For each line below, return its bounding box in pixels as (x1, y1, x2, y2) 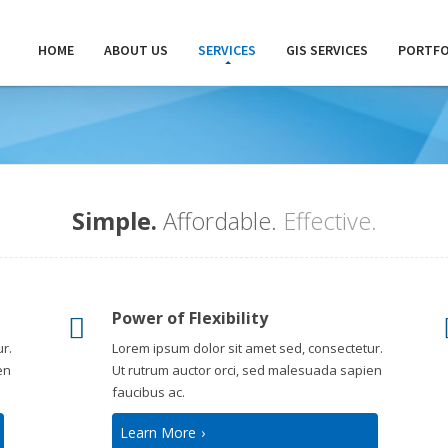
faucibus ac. (112, 383, 186, 401)
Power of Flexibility (112, 307, 269, 329)
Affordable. (162, 205, 283, 237)
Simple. (71, 205, 157, 237)
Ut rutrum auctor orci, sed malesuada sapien (112, 361, 383, 379)
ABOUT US (104, 41, 168, 59)
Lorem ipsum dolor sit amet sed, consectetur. (112, 339, 384, 357)
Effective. (282, 205, 377, 237)
